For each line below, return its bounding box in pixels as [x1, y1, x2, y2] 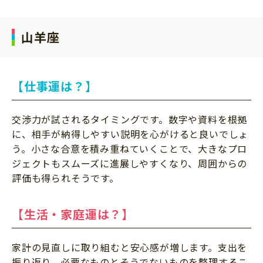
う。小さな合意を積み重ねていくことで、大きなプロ [12, 141, 248, 156]
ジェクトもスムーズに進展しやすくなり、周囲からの [12, 156, 248, 170]
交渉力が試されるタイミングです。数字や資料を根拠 [12, 112, 248, 126]
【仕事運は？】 [12, 77, 97, 95]
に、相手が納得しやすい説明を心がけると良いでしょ [12, 126, 249, 141]
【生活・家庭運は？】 [12, 205, 134, 222]
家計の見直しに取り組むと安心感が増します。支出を [12, 240, 248, 254]
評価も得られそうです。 [12, 170, 119, 185]
